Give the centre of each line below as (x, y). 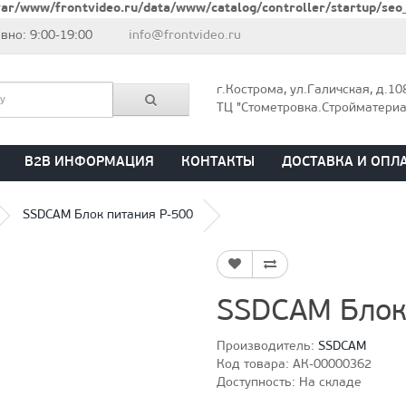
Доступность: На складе (289, 382)
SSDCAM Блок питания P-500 (108, 215)
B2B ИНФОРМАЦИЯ (89, 162)
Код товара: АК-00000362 (294, 364)
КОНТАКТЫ (218, 162)
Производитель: (267, 346)
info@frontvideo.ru (185, 36)
